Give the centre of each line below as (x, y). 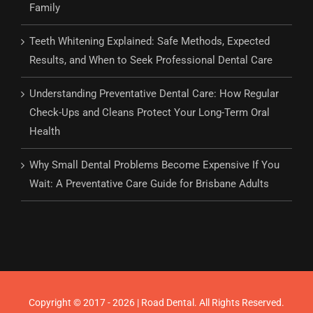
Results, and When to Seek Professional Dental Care (151, 60)
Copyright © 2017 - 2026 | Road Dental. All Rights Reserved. (156, 303)
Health (45, 132)
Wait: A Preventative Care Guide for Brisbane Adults (149, 184)
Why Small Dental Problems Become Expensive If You (154, 165)
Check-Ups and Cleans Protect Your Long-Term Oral (150, 113)
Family (45, 8)
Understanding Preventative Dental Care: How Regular (154, 94)
